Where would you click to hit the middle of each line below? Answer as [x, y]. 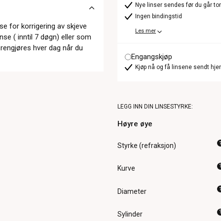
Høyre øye [135, 124]
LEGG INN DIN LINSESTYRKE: [155, 107]
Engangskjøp [152, 57]
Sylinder [130, 214]
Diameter [132, 191]
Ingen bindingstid [159, 16]
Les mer [146, 31]
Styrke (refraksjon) [147, 145]
